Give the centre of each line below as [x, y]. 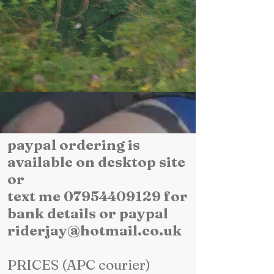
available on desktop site [96, 162]
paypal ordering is [74, 145]
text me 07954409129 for [98, 196]
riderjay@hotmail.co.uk [94, 231]
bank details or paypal [88, 213]
